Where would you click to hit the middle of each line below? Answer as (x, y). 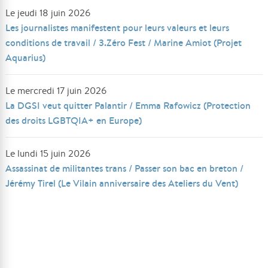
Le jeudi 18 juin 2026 (48, 13)
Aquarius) (26, 57)
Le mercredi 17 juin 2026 (56, 91)
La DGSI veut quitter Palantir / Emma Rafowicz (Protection (128, 105)
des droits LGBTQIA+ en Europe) (74, 120)
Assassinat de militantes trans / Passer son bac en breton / (125, 168)
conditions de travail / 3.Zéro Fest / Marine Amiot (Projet (124, 42)
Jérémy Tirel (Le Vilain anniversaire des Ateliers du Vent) (122, 183)
